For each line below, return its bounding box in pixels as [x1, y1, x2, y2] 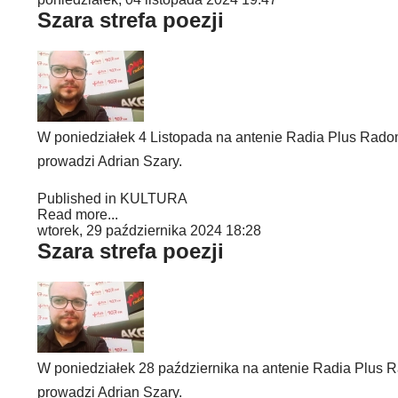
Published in [37, 191, 116, 206]
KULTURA [120, 191, 187, 206]
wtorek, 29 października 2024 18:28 [37, 223, 261, 238]
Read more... [37, 207, 118, 222]
